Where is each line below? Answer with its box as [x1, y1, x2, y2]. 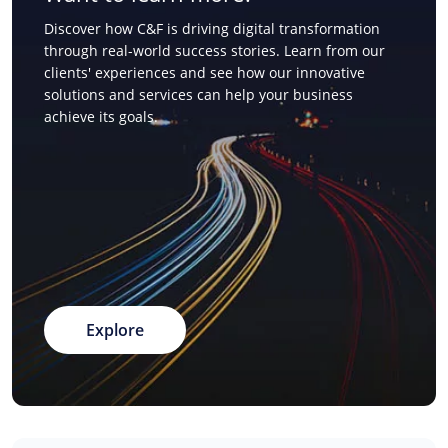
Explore [86, 319, 144, 341]
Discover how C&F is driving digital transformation [44, 19, 380, 38]
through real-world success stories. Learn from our [44, 41, 385, 60]
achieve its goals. [44, 107, 158, 126]
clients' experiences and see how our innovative [44, 63, 365, 82]
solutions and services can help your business [44, 85, 353, 104]
